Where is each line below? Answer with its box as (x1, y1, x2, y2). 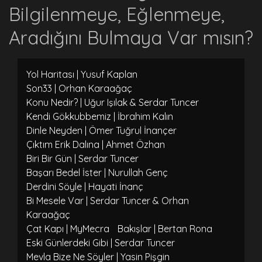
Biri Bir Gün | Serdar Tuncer (26, 152, 139, 164)
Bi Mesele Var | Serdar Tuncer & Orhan (26, 194, 189, 206)
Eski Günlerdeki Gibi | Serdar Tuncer (26, 236, 175, 249)
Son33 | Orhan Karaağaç (26, 82, 132, 94)
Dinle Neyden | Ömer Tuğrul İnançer (26, 124, 177, 136)
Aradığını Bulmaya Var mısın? (9, 26, 253, 49)
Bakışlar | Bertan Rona (118, 222, 212, 235)
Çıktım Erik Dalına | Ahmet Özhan (26, 138, 165, 150)
